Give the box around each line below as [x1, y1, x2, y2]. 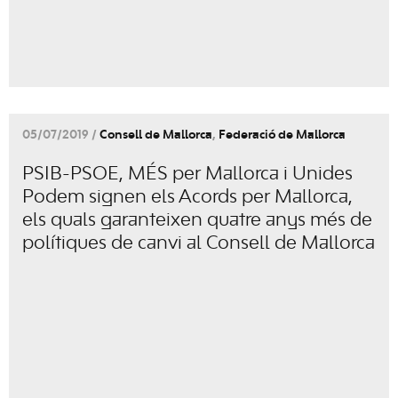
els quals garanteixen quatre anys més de [22, 211, 372, 229]
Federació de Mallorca [219, 129, 346, 141]
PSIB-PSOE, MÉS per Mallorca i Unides [22, 164, 353, 183]
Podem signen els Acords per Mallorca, [22, 187, 353, 206]
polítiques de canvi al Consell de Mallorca [22, 234, 375, 252]
